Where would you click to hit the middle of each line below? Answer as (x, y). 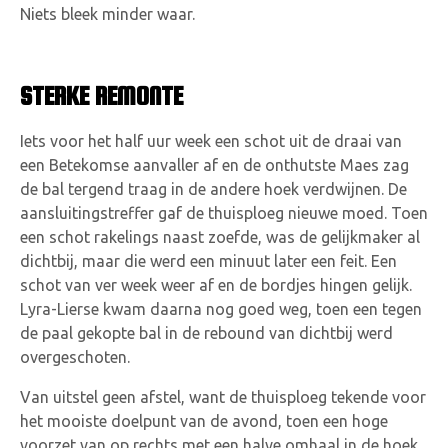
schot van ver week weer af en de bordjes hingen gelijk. (216, 285)
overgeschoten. (75, 357)
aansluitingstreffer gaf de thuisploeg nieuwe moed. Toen (224, 213)
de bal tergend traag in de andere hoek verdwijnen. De (213, 189)
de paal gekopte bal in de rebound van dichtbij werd (206, 333)
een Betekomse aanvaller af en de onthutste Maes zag (214, 165)
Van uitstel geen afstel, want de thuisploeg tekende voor (223, 397)
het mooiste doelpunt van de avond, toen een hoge (204, 421)
